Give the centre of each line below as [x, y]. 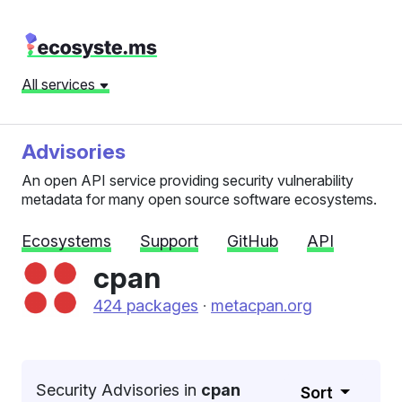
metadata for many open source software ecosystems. [199, 199]
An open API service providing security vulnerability [188, 180]
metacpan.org [262, 305]
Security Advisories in [118, 390]
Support [169, 241]
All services [60, 84]
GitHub [253, 241]
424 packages [146, 305]
